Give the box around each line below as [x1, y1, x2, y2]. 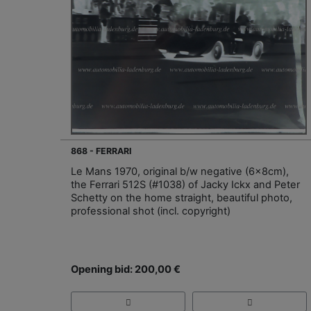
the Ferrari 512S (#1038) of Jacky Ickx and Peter [71, 178, 300, 192]
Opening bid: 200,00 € [71, 263, 180, 276]
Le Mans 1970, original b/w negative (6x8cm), [71, 165, 289, 178]
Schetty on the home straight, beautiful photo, [71, 192, 292, 205]
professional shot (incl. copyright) [71, 205, 230, 218]
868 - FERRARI [71, 146, 132, 157]
